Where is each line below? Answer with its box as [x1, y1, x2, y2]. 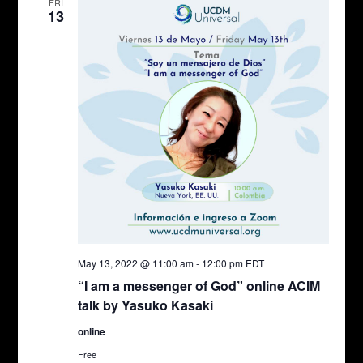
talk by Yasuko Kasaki [77, 296, 213, 315]
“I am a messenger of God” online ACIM [77, 276, 320, 296]
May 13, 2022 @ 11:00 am [77, 256, 194, 271]
